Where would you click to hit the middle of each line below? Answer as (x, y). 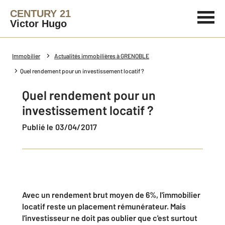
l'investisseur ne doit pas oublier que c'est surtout (110, 218)
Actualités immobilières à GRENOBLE (102, 56)
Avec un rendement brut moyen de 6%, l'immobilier (111, 195)
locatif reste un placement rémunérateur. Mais (104, 206)
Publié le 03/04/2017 (62, 127)
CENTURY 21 (40, 14)
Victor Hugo (38, 24)
